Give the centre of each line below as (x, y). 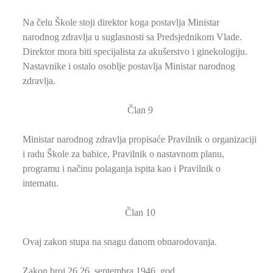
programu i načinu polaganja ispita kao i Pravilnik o (122, 168)
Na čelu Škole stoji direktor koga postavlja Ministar (121, 22)
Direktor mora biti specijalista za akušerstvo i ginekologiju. (135, 51)
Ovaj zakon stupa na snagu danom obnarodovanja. (120, 241)
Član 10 (140, 212)
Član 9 (140, 110)
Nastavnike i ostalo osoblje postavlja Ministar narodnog (129, 66)
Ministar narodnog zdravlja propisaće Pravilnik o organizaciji (140, 139)
